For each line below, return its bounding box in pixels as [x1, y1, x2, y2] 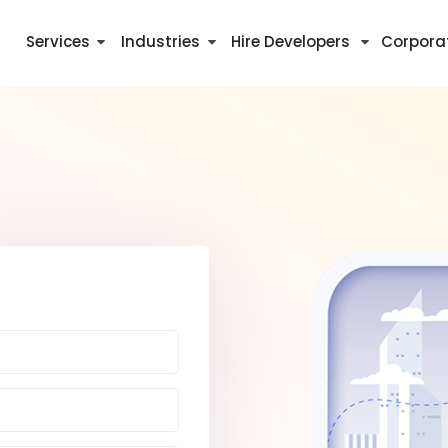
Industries [121, 31, 200, 52]
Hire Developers [231, 31, 350, 52]
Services [26, 31, 90, 52]
